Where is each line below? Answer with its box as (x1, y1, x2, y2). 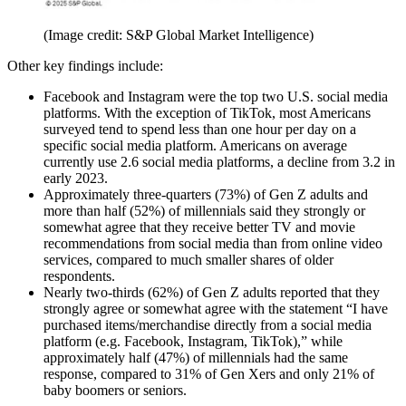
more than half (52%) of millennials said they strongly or (43, 203, 365, 219)
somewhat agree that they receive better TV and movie (43, 219, 355, 236)
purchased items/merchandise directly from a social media (43, 317, 372, 333)
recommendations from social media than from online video (43, 236, 382, 252)
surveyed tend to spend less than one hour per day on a (43, 121, 356, 138)
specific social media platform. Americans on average (43, 138, 347, 154)
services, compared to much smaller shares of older (43, 252, 333, 268)
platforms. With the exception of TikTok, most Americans (43, 105, 371, 121)
